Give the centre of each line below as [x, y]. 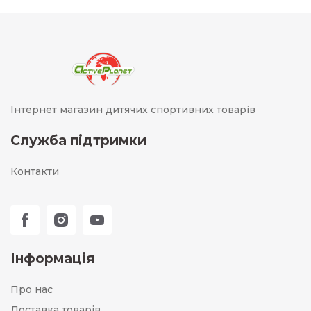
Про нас [32, 289]
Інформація [52, 259]
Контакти [35, 171]
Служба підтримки [78, 141]
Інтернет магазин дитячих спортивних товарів [133, 110]
